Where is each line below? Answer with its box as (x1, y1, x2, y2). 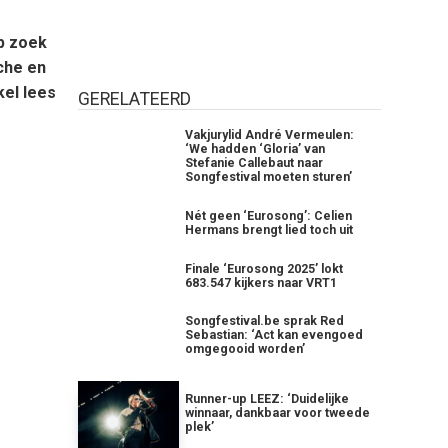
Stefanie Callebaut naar (185, 156, 324, 171)
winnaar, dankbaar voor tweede (185, 405, 371, 420)
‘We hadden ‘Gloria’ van (185, 142, 326, 157)
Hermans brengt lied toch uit (185, 222, 354, 237)
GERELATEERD (78, 88, 192, 110)
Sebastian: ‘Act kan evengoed (185, 328, 364, 343)
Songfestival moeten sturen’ (185, 170, 353, 185)
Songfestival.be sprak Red (185, 314, 345, 329)
